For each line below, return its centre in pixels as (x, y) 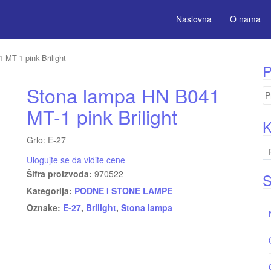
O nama (245, 19)
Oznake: (45, 207)
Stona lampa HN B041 (123, 95)
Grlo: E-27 (46, 139)
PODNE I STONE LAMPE (123, 190)
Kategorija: (51, 190)
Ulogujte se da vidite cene (76, 159)
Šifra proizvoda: (60, 173)
